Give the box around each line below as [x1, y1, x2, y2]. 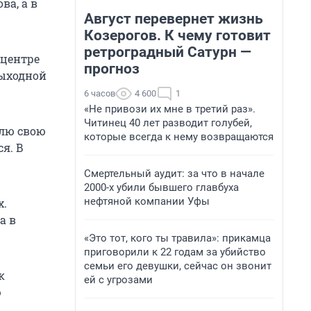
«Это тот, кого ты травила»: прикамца [84, 232, 271, 244]
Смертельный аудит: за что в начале [84, 167, 264, 180]
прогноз [84, 60, 140, 77]
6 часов [84, 88, 115, 99]
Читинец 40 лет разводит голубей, [84, 117, 252, 129]
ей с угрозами [84, 274, 153, 286]
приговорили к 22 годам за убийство [84, 246, 266, 258]
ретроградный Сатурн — [84, 44, 251, 60]
